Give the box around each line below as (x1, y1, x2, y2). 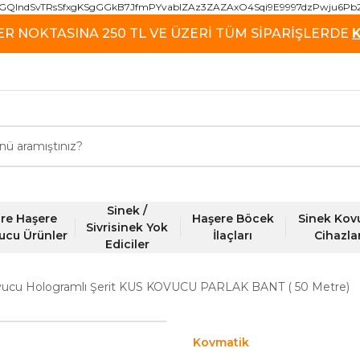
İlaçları (213, 228, 253, 243)
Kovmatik (193, 335, 249, 350)
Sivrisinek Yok (86, 219, 169, 235)
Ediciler (104, 236, 149, 252)
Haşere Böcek (191, 211, 274, 226)
